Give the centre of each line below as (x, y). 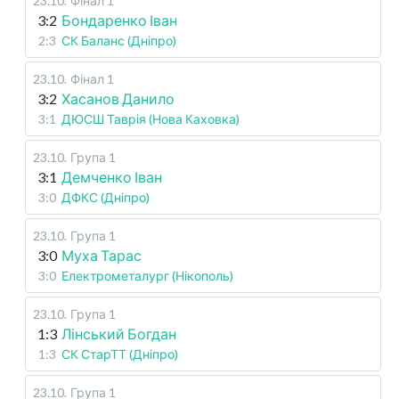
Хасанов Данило (118, 99)
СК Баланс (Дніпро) (119, 41)
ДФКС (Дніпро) (106, 198)
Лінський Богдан (119, 334)
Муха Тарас (102, 256)
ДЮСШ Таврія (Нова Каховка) (151, 119)
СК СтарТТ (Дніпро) (120, 354)
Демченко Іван (112, 177)
